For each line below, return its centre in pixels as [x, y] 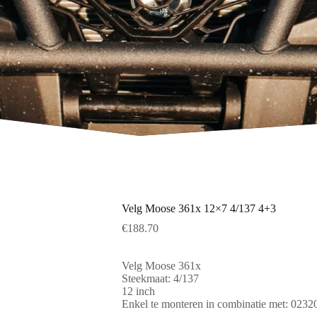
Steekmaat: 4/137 [160, 279]
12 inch [138, 292]
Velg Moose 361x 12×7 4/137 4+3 [199, 209]
